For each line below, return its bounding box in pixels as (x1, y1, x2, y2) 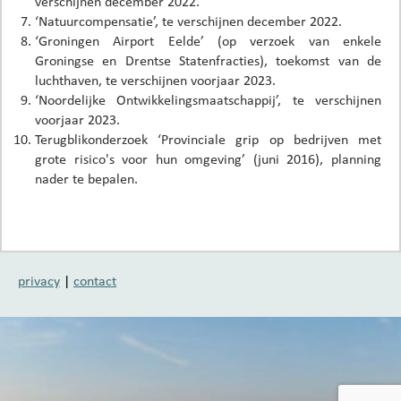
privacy (18, 272, 60, 288)
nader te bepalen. (35, 170, 138, 186)
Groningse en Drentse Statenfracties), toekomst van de (35, 52, 381, 68)
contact (73, 272, 116, 288)
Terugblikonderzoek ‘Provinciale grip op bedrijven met (35, 131, 381, 147)
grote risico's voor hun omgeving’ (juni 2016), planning (35, 150, 381, 166)
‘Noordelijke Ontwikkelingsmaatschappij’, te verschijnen (35, 91, 381, 107)
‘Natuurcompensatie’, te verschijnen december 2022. (35, 13, 342, 29)
